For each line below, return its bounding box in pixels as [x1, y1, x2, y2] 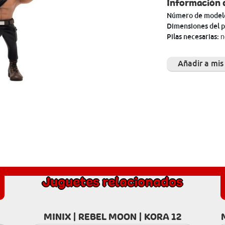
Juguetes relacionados [42, 173, 183, 191]
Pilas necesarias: [166, 32, 220, 41]
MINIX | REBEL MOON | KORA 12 [44, 210, 181, 223]
